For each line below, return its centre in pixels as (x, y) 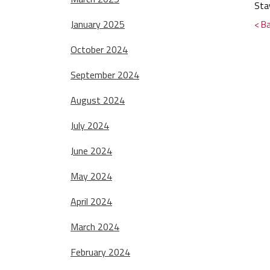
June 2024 (91, 151)
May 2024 (91, 176)
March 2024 (95, 227)
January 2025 (98, 24)
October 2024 (99, 50)
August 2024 (98, 100)
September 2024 (105, 75)
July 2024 (90, 126)
